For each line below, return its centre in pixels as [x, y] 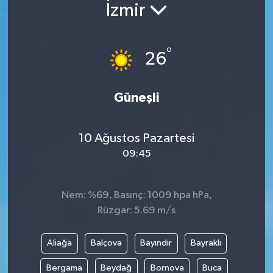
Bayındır [156, 243]
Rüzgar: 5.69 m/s [136, 210]
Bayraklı [206, 243]
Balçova [106, 243]
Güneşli [136, 97]
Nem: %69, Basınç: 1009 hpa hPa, [136, 195]
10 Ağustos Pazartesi [136, 139]
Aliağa [59, 243]
